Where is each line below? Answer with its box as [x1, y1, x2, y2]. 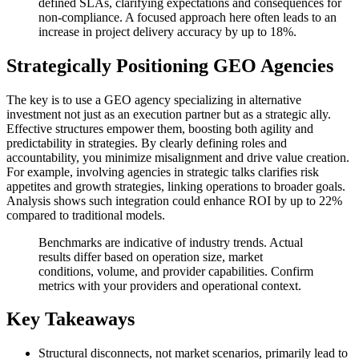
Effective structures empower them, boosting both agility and [6, 121, 313, 135]
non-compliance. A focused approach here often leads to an [38, 10, 337, 24]
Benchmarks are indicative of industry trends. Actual [38, 235, 303, 249]
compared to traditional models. [6, 208, 165, 222]
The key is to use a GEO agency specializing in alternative [6, 92, 301, 107]
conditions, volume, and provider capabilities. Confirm [38, 264, 313, 278]
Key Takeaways [6, 309, 135, 330]
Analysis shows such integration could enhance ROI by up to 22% [6, 193, 342, 208]
